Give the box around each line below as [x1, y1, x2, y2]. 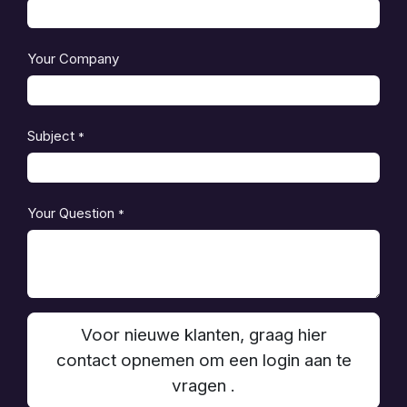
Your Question [27, 204, 114, 223]
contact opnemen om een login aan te [55, 349, 352, 371]
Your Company [27, 50, 119, 68]
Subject [27, 127, 74, 145]
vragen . [172, 374, 235, 396]
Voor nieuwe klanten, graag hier [80, 323, 327, 345]
